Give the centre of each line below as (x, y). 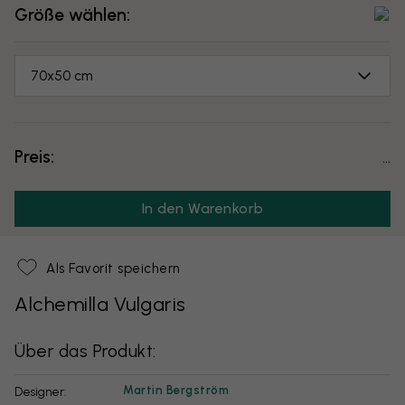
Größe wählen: (72, 14)
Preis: (34, 156)
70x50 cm (62, 75)
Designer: (44, 391)
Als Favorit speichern (113, 268)
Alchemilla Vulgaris (100, 304)
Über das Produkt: (85, 351)
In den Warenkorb (202, 208)
